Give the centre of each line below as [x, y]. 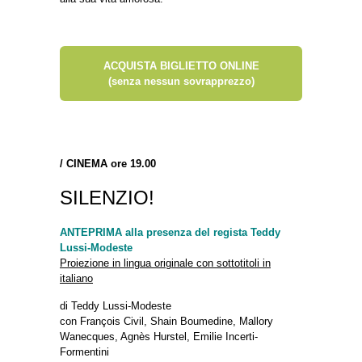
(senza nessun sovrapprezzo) [181, 81]
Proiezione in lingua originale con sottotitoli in [165, 263]
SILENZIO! [107, 197]
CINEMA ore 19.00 [111, 163]
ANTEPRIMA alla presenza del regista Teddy [170, 232]
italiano [76, 278]
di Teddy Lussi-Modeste [116, 305]
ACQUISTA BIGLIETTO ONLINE [181, 65]
